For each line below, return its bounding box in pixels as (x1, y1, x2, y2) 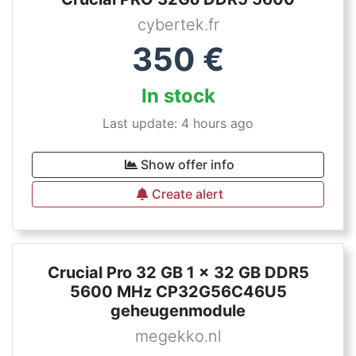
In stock (141, 84, 215, 107)
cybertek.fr (137, 15, 219, 34)
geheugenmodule (110, 301, 246, 320)
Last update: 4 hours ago (103, 115, 253, 131)
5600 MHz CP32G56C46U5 (69, 282, 287, 301)
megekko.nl (134, 327, 222, 346)
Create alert (152, 186, 223, 202)
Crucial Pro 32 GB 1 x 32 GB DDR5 (47, 263, 309, 282)
